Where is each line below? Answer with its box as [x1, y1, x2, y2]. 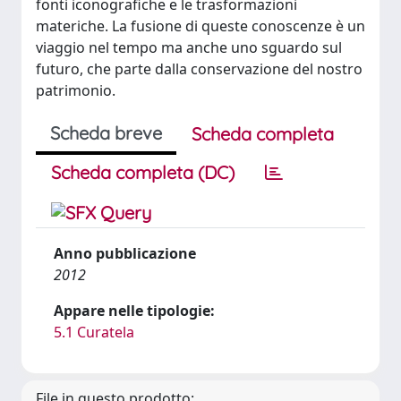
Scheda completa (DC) [51, 161, 235, 183]
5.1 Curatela [54, 322, 134, 342]
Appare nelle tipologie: [54, 301, 215, 320]
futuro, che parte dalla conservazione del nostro [36, 59, 363, 79]
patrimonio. [36, 81, 115, 100]
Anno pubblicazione [54, 243, 196, 263]
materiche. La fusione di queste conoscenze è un [36, 16, 365, 36]
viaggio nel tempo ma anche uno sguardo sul [36, 38, 342, 57]
